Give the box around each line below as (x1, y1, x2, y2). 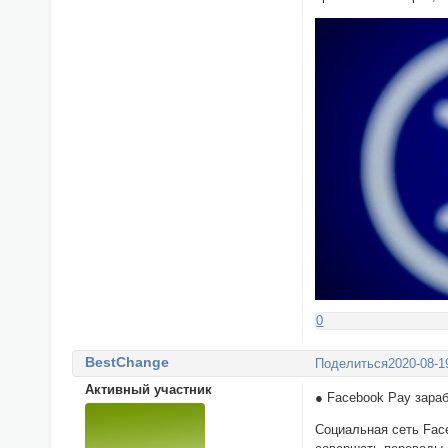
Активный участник (84, 382, 212, 398)
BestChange (84, 354, 169, 371)
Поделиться (315, 355, 389, 371)
